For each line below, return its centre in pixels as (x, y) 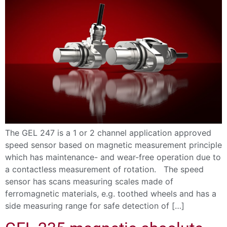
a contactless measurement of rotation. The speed (104, 169)
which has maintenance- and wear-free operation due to (113, 157)
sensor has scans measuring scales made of (89, 181)
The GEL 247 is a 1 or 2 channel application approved (108, 133)
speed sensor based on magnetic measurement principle (113, 145)
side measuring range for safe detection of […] (95, 205)
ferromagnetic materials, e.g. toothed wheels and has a (111, 193)
